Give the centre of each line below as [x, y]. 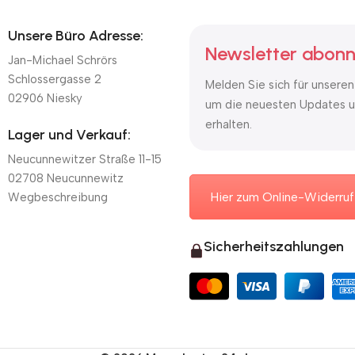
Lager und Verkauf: [69, 135]
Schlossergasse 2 [55, 80]
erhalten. [229, 125]
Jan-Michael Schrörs [63, 61]
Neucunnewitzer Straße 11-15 [85, 160]
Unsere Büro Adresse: [76, 36]
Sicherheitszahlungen [274, 246]
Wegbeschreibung [58, 198]
